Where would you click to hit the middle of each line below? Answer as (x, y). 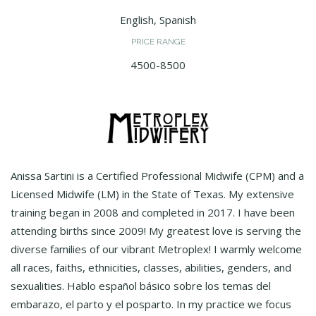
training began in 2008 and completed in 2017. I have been (153, 212)
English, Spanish (158, 20)
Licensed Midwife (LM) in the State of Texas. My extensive (152, 194)
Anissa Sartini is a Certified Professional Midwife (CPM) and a (157, 175)
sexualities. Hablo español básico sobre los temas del (141, 285)
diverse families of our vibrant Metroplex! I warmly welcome (156, 249)
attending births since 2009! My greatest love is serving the (156, 230)
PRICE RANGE (158, 42)
